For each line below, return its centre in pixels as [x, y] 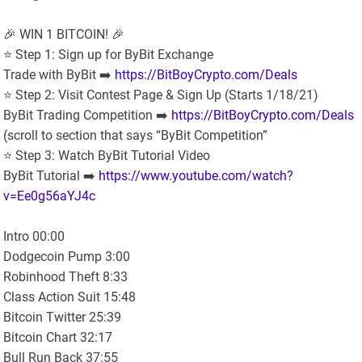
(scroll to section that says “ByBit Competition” [136, 136]
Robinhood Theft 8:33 [66, 277]
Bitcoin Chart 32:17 [58, 338]
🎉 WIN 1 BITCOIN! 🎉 [64, 35]
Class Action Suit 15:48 [70, 297]
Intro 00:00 [34, 237]
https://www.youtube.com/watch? [196, 176]
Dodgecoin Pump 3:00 [67, 257]
